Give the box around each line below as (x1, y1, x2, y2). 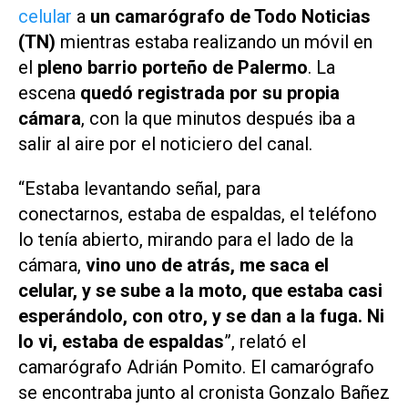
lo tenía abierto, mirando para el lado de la (18, 229, 353, 251)
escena (18, 82, 80, 105)
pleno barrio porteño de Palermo (37, 56, 308, 79)
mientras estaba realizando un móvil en (56, 31, 372, 54)
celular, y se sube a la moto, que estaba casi (18, 280, 382, 302)
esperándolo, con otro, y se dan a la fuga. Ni (18, 305, 384, 328)
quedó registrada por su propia (80, 82, 340, 105)
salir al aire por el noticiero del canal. (18, 133, 312, 156)
